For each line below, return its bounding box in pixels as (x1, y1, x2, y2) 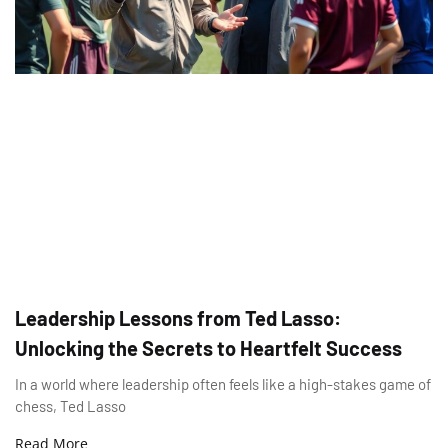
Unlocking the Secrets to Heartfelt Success (15, 336, 402, 361)
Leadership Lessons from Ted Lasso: (15, 306, 341, 331)
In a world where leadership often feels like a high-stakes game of (15, 375, 431, 394)
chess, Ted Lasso (15, 397, 126, 416)
